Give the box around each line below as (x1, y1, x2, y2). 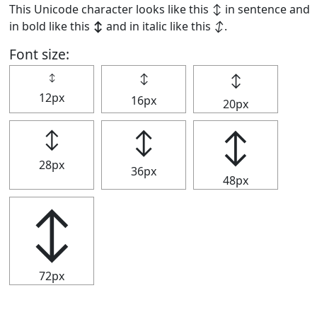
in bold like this (9, 18, 93, 34)
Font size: (9, 45, 69, 64)
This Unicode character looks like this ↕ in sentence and (9, 1, 310, 17)
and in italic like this (103, 18, 214, 34)
